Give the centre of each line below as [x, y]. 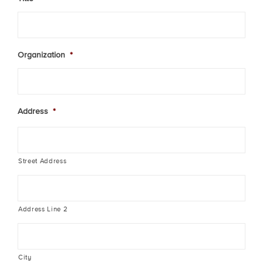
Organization [41, 55]
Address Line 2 [43, 209]
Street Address [43, 161]
